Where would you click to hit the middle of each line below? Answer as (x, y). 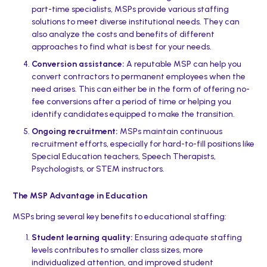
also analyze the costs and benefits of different (123, 34)
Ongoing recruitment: (74, 131)
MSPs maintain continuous (170, 131)
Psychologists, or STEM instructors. (98, 169)
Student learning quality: (82, 237)
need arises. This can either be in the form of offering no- (140, 89)
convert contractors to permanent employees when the (138, 77)
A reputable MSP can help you (183, 64)
